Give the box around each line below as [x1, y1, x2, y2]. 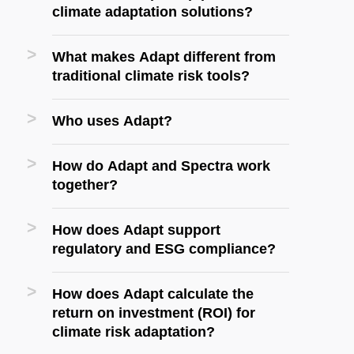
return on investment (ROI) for [52, 304, 255, 322]
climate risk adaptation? [52, 323, 215, 341]
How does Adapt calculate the [52, 285, 254, 303]
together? [52, 176, 118, 194]
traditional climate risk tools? [52, 67, 250, 85]
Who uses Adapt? [52, 112, 172, 130]
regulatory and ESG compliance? [52, 240, 276, 258]
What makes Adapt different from [52, 48, 276, 66]
